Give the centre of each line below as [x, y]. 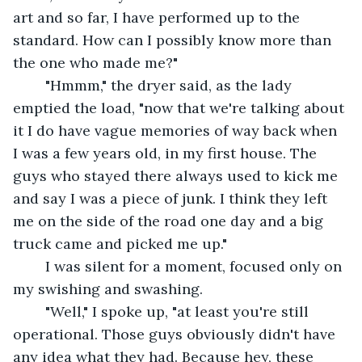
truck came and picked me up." [120, 243]
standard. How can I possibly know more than [174, 40]
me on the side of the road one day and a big [170, 221]
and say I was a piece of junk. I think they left [172, 198]
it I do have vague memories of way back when [177, 130]
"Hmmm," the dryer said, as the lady [37, 85]
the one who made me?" [95, 62]
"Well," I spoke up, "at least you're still [37, 311]
